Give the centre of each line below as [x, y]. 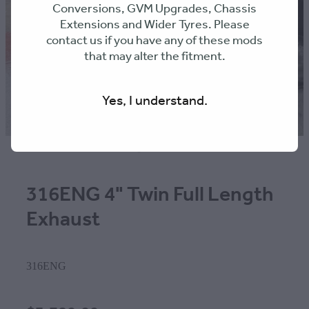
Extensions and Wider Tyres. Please [154, 25]
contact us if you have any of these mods [154, 41]
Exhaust [63, 220]
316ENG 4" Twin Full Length [150, 195]
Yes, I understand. [154, 101]
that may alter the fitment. [154, 57]
